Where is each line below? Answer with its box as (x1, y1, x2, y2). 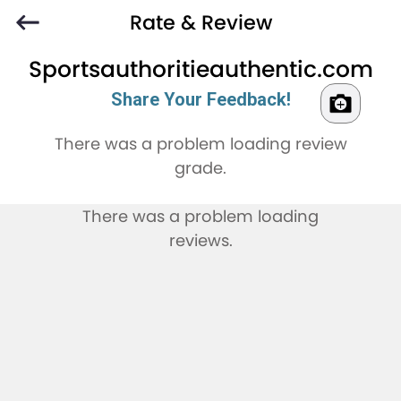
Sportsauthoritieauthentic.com (28, 54, 373, 86)
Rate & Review (129, 8, 272, 37)
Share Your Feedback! (110, 89, 291, 111)
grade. (175, 157, 226, 180)
